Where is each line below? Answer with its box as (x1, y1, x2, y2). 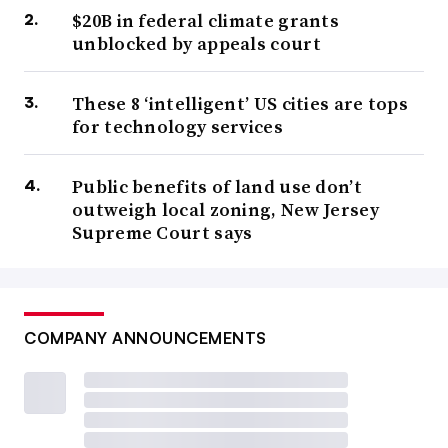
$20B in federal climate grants (72, 7, 340, 33)
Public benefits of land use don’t (72, 173, 362, 199)
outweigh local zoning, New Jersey (72, 196, 379, 222)
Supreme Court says (72, 219, 253, 245)
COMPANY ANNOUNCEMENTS (24, 327, 267, 348)
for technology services (72, 113, 283, 139)
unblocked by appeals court (72, 30, 321, 56)
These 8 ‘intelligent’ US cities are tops (72, 90, 408, 116)
